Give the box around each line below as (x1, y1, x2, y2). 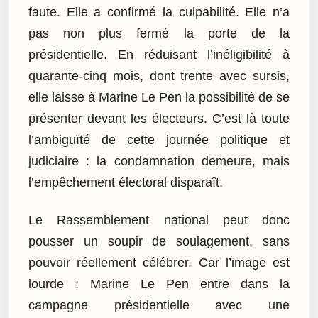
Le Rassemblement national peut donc (28, 212, 290, 227)
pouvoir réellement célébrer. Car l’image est (28, 255, 290, 270)
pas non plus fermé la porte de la (28, 26, 290, 41)
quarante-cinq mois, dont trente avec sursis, (28, 69, 290, 84)
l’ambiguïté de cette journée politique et (28, 133, 290, 148)
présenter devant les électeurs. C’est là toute (28, 111, 290, 126)
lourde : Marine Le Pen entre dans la (28, 276, 290, 291)
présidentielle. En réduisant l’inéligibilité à (28, 48, 290, 62)
